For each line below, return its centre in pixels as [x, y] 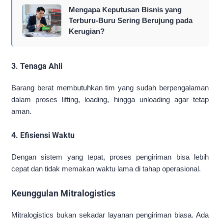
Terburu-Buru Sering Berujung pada [131, 21]
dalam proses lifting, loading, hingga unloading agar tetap [110, 100]
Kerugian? [87, 31]
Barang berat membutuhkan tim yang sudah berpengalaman [110, 88]
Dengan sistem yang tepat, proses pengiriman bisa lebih [110, 157]
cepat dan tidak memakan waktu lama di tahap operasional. [106, 169]
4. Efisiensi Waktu [43, 136]
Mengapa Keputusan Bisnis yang [125, 10]
